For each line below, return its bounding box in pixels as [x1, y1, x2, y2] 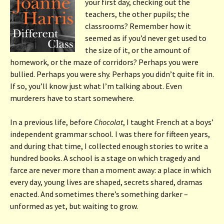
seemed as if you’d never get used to [85, 32, 206, 43]
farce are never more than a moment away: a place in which [10, 164, 211, 175]
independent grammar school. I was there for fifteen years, [10, 128, 210, 139]
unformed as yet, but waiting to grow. [10, 200, 138, 211]
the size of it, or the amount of [85, 44, 190, 55]
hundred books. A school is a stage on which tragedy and [10, 152, 200, 163]
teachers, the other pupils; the [85, 8, 189, 19]
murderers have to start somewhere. [10, 92, 134, 103]
